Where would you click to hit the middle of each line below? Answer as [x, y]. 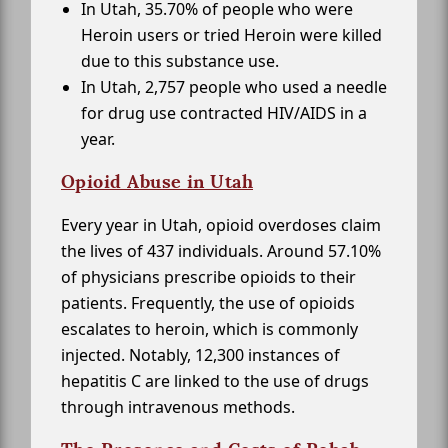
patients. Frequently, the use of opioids [208, 303]
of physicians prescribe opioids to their [208, 277]
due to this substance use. [180, 61]
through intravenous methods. [178, 407]
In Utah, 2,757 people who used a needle [234, 87]
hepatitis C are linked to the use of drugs [215, 381]
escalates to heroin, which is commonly [209, 329]
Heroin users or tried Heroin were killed [231, 35]
